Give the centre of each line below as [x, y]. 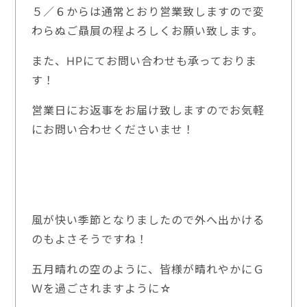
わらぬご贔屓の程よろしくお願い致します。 [148, 30]
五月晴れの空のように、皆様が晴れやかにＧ [148, 269]
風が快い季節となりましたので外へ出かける [148, 220]
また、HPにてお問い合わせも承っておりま [145, 61]
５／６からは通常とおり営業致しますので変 [148, 11]
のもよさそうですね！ [90, 239]
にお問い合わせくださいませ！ [113, 129]
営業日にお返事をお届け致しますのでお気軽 [148, 110]
